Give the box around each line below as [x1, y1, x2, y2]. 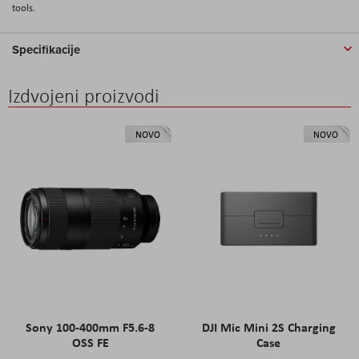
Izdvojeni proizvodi [8, 83, 159, 108]
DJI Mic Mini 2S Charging [201, 318, 336, 336]
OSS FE [71, 333, 109, 351]
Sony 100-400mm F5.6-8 [26, 318, 155, 336]
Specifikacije [12, 40, 80, 58]
